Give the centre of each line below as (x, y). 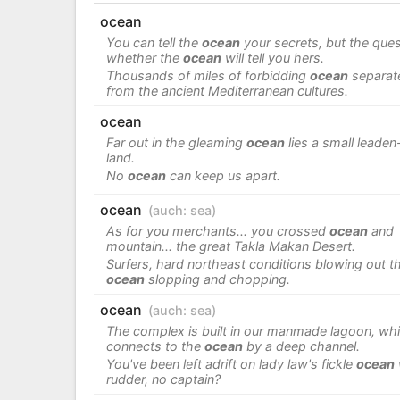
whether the (144, 57)
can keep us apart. (223, 175)
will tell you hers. (272, 57)
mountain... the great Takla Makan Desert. (230, 246)
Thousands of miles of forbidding (208, 75)
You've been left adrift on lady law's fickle (231, 363)
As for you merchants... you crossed (217, 230)
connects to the (155, 346)
